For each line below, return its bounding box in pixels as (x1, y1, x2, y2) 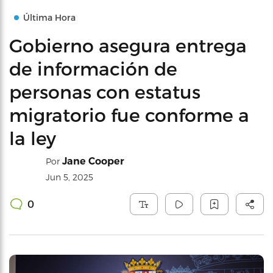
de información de (9, 57, 177, 79)
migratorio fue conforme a (9, 104, 249, 126)
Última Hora (23, 12, 76, 23)
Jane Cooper (62, 155, 124, 167)
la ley (9, 127, 56, 149)
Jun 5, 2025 (46, 172, 93, 182)
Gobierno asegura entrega (9, 34, 247, 56)
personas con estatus (9, 80, 200, 102)
